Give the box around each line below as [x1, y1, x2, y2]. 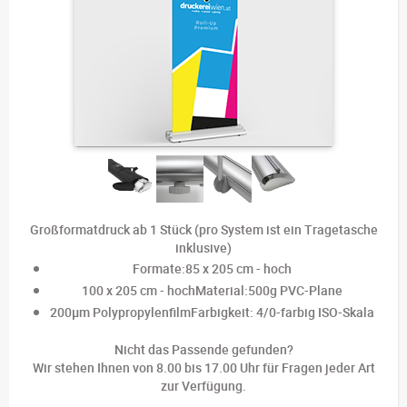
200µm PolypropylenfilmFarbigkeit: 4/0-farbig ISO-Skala [49, 303, 374, 322]
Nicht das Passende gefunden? [114, 341, 293, 359]
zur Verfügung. [161, 377, 246, 395]
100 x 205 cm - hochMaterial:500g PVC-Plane [81, 282, 342, 300]
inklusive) [175, 239, 232, 257]
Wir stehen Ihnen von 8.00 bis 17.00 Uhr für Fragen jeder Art [32, 359, 375, 377]
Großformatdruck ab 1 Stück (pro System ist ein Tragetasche [29, 221, 378, 239]
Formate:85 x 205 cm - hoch [132, 260, 292, 278]
